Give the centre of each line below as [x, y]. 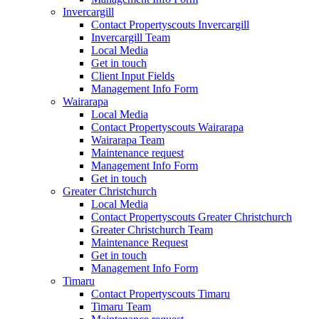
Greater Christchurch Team [152, 229]
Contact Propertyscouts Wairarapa [167, 127]
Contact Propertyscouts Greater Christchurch [192, 216]
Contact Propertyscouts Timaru [161, 293]
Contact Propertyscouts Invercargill [170, 24]
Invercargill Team [131, 37]
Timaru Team [121, 306]
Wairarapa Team [128, 140]
